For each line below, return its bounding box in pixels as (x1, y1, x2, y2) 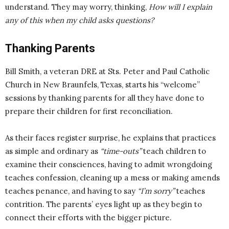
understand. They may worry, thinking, (5, 2, 149, 12)
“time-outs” (98, 146, 141, 156)
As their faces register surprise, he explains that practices (5, 133, 216, 143)
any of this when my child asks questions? (5, 15, 154, 26)
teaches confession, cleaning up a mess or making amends (5, 173, 220, 183)
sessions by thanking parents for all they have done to (5, 93, 204, 103)
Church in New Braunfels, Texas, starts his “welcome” (5, 80, 200, 90)
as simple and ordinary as (5, 146, 98, 156)
